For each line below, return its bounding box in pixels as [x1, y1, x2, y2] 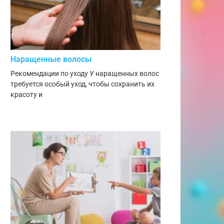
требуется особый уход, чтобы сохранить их [10, 79, 154, 88]
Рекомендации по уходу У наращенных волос [10, 69, 159, 78]
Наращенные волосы [10, 54, 91, 64]
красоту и [10, 90, 42, 99]
